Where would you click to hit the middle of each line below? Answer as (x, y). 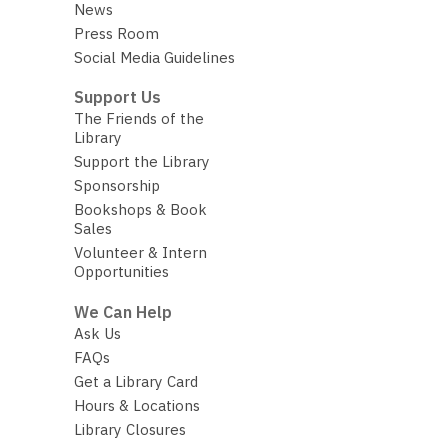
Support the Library (141, 162)
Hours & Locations (136, 405)
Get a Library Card (135, 381)
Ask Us (97, 333)
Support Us (117, 97)
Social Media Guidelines (154, 57)
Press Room (116, 33)
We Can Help (122, 311)
